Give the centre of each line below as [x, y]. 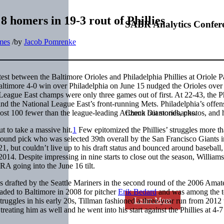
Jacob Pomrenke [50, 41]
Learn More [152, 200]
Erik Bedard [137, 191]
